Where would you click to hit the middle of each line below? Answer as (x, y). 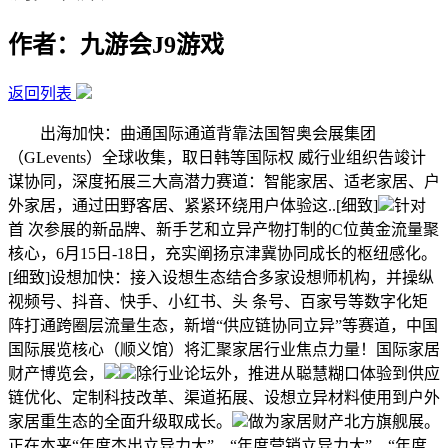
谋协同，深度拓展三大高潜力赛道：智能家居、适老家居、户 (224, 181)
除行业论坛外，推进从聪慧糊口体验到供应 (288, 373)
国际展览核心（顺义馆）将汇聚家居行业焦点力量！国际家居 (224, 349)
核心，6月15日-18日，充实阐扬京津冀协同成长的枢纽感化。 (222, 253)
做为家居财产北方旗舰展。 (344, 421)
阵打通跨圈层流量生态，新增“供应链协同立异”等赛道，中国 (223, 325)
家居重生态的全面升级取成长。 (120, 421)
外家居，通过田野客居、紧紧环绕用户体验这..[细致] (193, 205)
